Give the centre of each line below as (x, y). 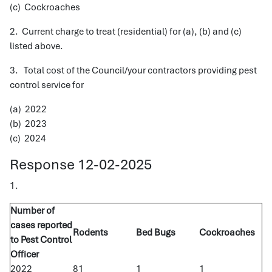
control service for (47, 85)
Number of (32, 211)
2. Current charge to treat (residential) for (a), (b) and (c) (126, 32)
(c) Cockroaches (45, 7)
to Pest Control (41, 240)
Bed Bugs (156, 233)
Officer (25, 254)
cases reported (41, 225)
